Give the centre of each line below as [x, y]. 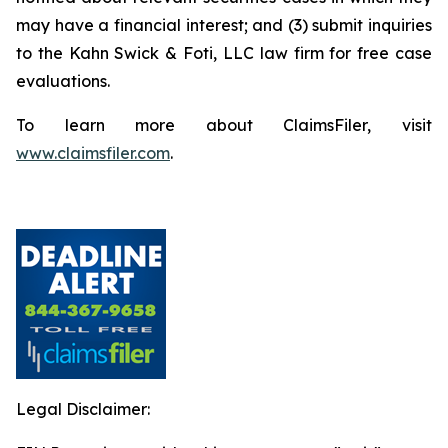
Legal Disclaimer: [83, 409]
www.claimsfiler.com [93, 153]
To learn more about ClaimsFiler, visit [224, 125]
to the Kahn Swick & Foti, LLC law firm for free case [224, 53]
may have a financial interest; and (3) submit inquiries [224, 25]
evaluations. [63, 81]
